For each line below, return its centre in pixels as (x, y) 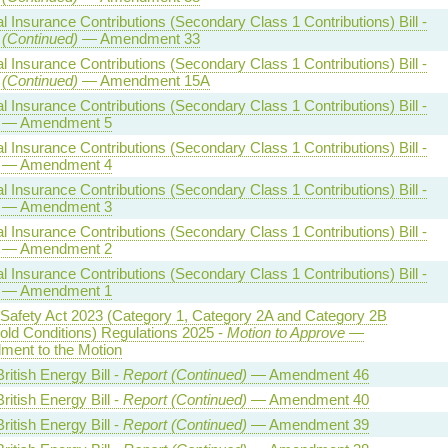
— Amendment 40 (307, 399)
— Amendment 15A (143, 80)
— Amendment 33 (138, 38)
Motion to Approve (285, 332)
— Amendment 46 (307, 374)
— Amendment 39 (307, 424)
